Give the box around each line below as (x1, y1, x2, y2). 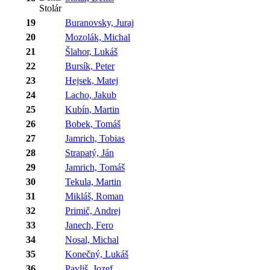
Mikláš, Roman (65, 190, 124, 201)
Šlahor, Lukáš (65, 46, 118, 57)
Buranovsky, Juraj (65, 17, 134, 28)
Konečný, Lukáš (65, 248, 128, 259)
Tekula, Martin (65, 176, 121, 187)
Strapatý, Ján (65, 147, 114, 158)
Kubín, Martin (65, 104, 119, 115)
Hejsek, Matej (65, 75, 118, 86)
